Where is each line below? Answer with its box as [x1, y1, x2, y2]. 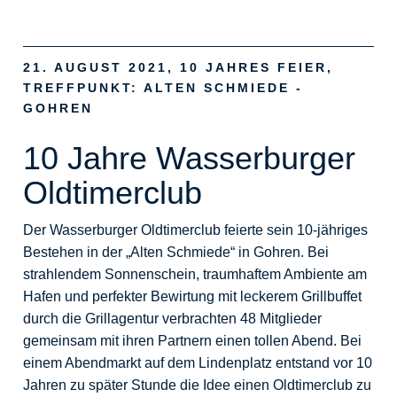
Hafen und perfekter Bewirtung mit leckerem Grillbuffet [23, 289, 362, 304]
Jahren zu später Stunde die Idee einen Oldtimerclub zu [23, 378, 372, 393]
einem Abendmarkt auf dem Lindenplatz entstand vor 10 [23, 355, 373, 370]
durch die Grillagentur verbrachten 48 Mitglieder [23, 311, 323, 326]
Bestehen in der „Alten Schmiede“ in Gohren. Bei [23, 245, 330, 260]
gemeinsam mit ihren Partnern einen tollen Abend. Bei [23, 333, 362, 348]
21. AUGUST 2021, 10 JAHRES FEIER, [23, 60, 334, 74]
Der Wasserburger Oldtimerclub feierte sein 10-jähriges [23, 222, 369, 237]
